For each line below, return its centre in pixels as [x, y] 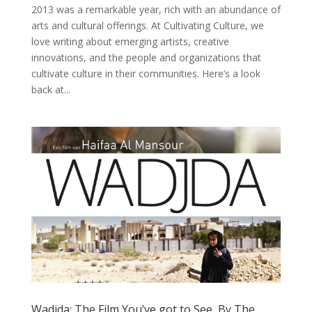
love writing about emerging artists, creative [130, 41]
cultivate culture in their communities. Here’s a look [146, 73]
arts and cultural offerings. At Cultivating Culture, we [147, 25]
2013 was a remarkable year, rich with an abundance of [156, 9]
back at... [50, 89]
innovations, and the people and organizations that [146, 57]
